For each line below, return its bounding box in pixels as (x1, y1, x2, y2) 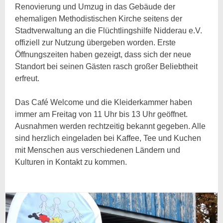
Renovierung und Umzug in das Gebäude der (15, 2, 176, 11)
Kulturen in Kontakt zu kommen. (15, 158, 127, 167)
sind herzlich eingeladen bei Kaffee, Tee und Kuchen (15, 134, 202, 143)
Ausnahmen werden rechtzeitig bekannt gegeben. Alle (15, 122, 206, 131)
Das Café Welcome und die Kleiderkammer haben (15, 98, 193, 107)
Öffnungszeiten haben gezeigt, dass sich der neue (15, 50, 192, 59)
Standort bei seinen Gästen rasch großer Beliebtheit (15, 62, 198, 71)
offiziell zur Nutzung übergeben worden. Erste (15, 38, 176, 47)
